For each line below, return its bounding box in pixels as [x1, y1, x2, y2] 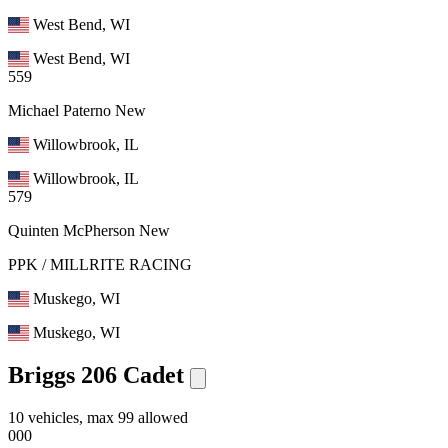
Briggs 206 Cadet [8, 362, 184, 389]
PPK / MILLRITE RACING [8, 256, 192, 274]
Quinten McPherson [8, 222, 135, 240]
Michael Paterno [8, 102, 111, 120]
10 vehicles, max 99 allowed [8, 408, 188, 426]
